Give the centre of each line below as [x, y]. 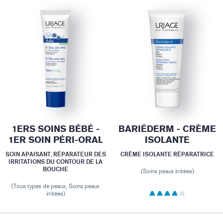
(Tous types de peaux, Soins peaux [56, 186]
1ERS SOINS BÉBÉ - [56, 129]
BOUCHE [56, 169]
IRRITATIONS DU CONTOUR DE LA [56, 161]
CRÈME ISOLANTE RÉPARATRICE [167, 154]
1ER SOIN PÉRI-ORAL [56, 140]
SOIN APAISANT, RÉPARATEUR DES [56, 154]
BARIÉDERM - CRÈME [167, 129]
